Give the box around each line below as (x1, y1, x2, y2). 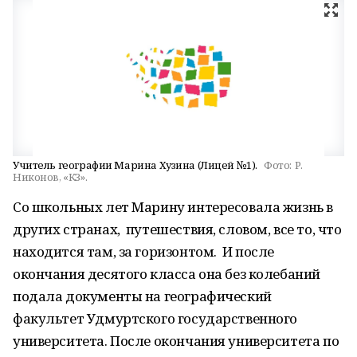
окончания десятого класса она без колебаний (13, 265, 320, 283)
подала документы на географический (13, 287, 272, 305)
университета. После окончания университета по (13, 331, 339, 350)
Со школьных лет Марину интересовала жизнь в (13, 198, 333, 216)
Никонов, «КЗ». (13, 170, 88, 184)
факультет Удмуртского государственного (13, 309, 298, 328)
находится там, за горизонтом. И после (13, 242, 275, 261)
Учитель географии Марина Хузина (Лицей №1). (13, 158, 257, 172)
